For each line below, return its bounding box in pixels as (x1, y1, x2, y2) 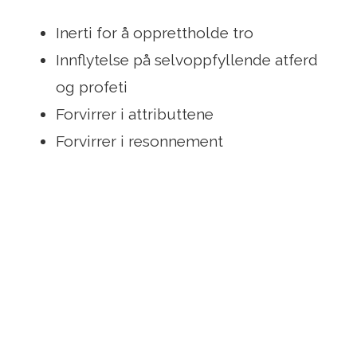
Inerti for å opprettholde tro (56, 24, 253, 42)
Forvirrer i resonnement (56, 132, 223, 151)
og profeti (56, 78, 127, 96)
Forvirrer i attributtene (56, 105, 214, 124)
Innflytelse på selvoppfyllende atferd (56, 51, 318, 69)
